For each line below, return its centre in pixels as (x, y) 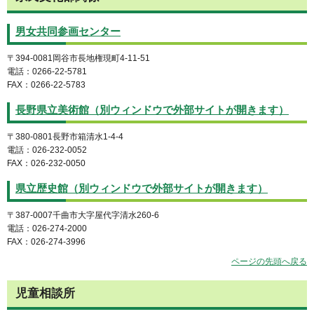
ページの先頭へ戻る (269, 262)
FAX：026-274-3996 (46, 241)
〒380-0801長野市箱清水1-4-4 (65, 136)
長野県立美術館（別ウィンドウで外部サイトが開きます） (152, 110)
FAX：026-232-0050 (46, 163)
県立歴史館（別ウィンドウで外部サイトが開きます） (142, 188)
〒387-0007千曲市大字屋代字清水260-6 (83, 215)
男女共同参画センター (68, 31)
